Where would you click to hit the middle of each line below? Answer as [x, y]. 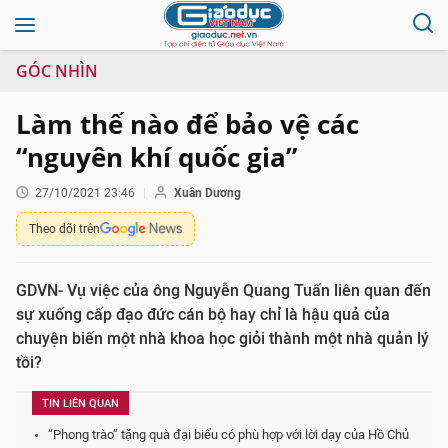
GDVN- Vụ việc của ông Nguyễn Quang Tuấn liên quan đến [223, 290]
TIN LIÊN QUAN [80, 403]
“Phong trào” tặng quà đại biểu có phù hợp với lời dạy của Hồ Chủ [228, 434]
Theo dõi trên [64, 229]
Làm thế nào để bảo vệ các [187, 124]
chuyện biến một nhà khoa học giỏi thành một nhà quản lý [222, 338]
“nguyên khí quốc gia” [157, 157]
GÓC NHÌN [57, 71]
